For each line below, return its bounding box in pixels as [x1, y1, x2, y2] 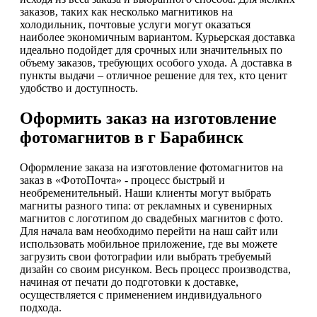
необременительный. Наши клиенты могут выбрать [20, 186, 271, 199]
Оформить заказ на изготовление [20, 108, 277, 127]
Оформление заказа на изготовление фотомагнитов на [20, 161, 283, 173]
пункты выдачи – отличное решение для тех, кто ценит [20, 69, 287, 81]
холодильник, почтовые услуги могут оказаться [20, 18, 250, 30]
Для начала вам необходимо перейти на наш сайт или [20, 224, 278, 237]
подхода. [20, 301, 62, 313]
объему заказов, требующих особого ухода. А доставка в [20, 56, 292, 69]
